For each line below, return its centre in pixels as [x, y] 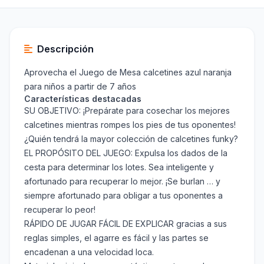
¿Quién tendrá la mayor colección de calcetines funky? [131, 139]
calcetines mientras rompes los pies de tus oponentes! [130, 125]
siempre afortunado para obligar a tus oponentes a [123, 196]
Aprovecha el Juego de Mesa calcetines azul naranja [128, 72]
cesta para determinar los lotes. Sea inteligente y [119, 167]
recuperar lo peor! [60, 210]
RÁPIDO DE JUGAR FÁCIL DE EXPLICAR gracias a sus [126, 224]
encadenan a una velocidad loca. [89, 252]
